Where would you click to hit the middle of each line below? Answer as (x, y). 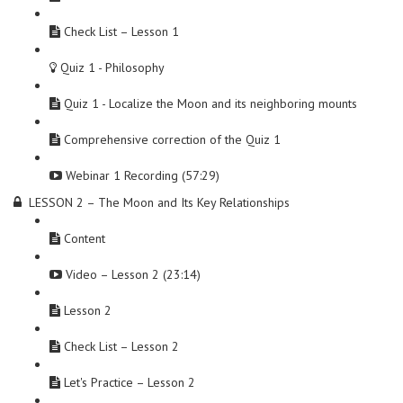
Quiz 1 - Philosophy (112, 67)
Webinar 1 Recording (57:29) (143, 175)
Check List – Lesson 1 (121, 31)
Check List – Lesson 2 (121, 346)
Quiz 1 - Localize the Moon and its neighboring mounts (210, 103)
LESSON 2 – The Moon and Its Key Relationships (159, 202)
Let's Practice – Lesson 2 (130, 382)
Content (85, 238)
